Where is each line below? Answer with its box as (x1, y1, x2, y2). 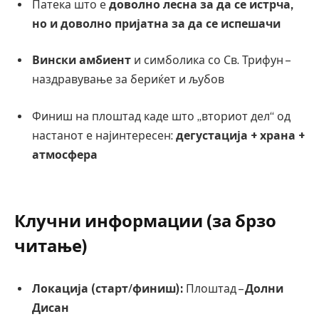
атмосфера (32, 147, 98, 162)
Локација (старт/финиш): (32, 281, 183, 296)
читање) (14, 235, 88, 256)
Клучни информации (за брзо (14, 210, 276, 231)
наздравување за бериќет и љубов (32, 73, 224, 87)
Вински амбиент (32, 53, 131, 68)
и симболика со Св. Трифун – (131, 53, 289, 68)
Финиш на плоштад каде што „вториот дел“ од (32, 109, 291, 123)
